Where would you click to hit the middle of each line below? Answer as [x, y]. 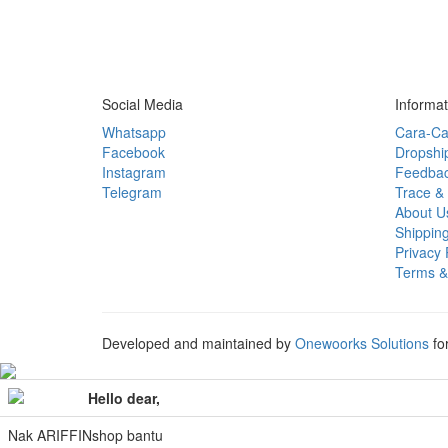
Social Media [142, 104]
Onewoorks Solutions [364, 343]
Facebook [133, 152]
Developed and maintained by [198, 343]
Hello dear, [124, 398]
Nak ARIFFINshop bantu [85, 435]
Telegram [132, 192]
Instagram [134, 172]
